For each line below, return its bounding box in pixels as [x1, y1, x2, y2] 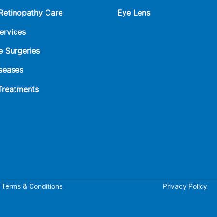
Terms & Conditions [1, 182, 62, 190]
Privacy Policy [163, 182, 207, 190]
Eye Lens [117, 8, 151, 18]
